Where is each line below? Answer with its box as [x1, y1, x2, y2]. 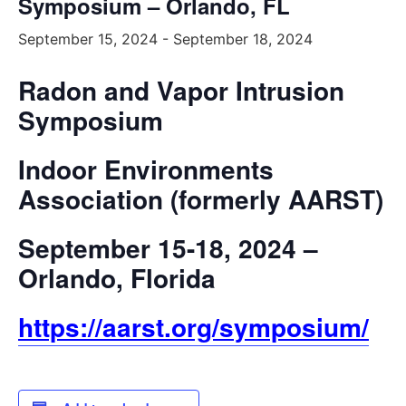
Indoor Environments [18, 150, 274, 188]
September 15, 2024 [18, 30, 158, 48]
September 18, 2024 [173, 30, 313, 48]
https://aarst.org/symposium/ [18, 308, 369, 345]
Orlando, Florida [18, 259, 216, 296]
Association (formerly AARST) [18, 180, 383, 217]
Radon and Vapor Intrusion [18, 72, 344, 109]
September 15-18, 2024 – [18, 229, 318, 266]
